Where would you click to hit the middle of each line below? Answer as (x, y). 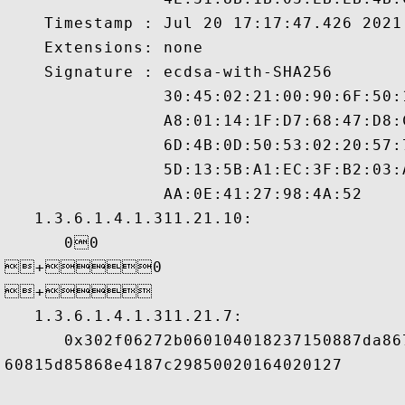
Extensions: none (104, 47)
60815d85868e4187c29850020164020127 (174, 365)
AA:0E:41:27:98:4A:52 (188, 194)
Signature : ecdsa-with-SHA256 (169, 72)
